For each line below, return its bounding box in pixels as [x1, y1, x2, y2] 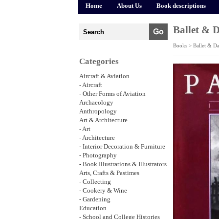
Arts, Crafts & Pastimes [79, 170, 139, 176]
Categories [79, 57, 119, 66]
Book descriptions [156, 2, 206, 9]
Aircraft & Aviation [79, 73, 130, 80]
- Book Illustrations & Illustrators [79, 161, 167, 168]
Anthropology [79, 108, 117, 115]
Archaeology [79, 99, 113, 106]
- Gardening [79, 196, 110, 203]
